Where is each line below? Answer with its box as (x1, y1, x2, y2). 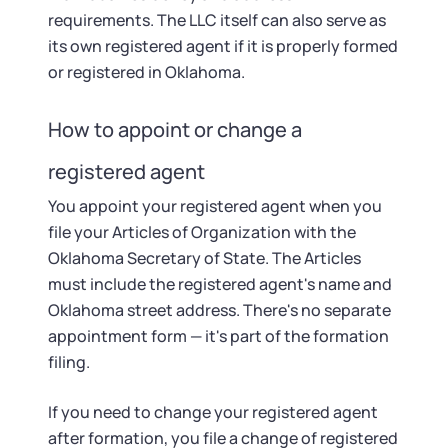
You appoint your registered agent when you (48, 195, 382, 217)
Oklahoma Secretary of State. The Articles (48, 247, 361, 269)
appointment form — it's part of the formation (48, 325, 389, 347)
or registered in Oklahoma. (48, 61, 245, 83)
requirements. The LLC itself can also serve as (48, 9, 386, 31)
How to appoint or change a (48, 116, 302, 143)
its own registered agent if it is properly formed (48, 35, 398, 57)
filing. (48, 351, 90, 373)
